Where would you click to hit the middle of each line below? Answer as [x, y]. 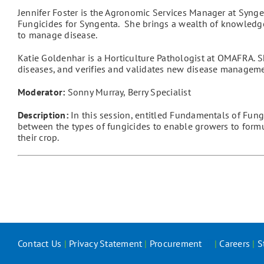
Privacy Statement [106, 243]
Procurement [177, 243]
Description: [43, 115]
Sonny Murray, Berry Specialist [129, 92]
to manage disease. [57, 34]
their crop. [38, 137]
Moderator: [42, 92]
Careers [235, 243]
